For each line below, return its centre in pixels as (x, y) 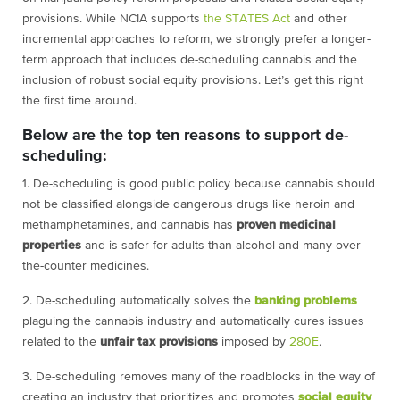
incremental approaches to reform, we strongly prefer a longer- (196, 40)
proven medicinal (286, 225)
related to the (61, 342)
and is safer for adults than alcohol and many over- (223, 246)
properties (52, 246)
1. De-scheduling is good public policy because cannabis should (199, 184)
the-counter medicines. (89, 267)
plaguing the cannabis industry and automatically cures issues (193, 322)
